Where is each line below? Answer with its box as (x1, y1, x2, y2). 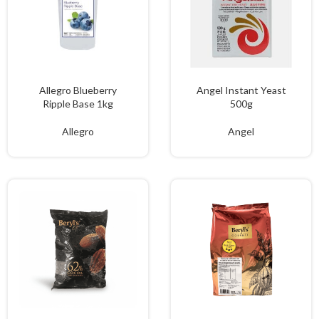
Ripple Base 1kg (43, 98, 113, 110)
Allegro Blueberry (39, 84, 117, 96)
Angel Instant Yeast (196, 84, 286, 96)
